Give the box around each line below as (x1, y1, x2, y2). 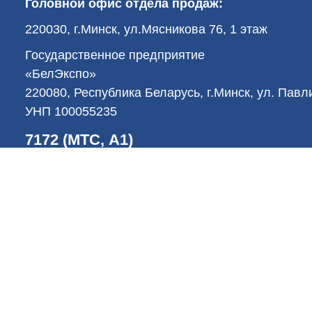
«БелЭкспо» (25, 66, 96, 81)
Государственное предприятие (25, 47, 205, 62)
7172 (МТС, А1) (25, 130, 133, 148)
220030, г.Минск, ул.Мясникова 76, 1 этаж (25, 22, 267, 36)
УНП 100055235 (25, 104, 117, 118)
